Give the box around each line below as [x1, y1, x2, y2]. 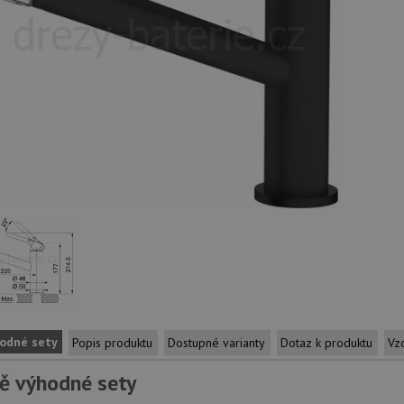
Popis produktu [72, 335, 152, 351]
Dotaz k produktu [280, 335, 372, 351]
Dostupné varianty [168, 335, 265, 351]
